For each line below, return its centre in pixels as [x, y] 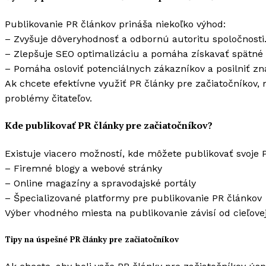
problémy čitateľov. [48, 99]
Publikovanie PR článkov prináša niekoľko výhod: [115, 24]
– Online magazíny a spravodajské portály [100, 183]
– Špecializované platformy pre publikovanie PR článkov [133, 198]
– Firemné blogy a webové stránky [83, 168]
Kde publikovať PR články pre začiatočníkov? [109, 126]
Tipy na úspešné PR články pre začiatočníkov [92, 239]
